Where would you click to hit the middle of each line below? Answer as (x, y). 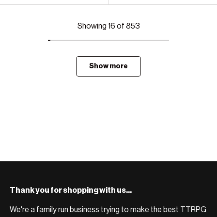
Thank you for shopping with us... (71, 191)
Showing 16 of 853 (108, 26)
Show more (108, 66)
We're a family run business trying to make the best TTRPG (108, 210)
